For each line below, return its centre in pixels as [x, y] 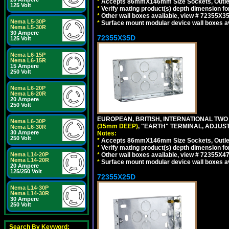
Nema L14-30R [30, 193]
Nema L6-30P [28, 121]
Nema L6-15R [28, 60]
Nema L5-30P [28, 21]
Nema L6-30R [28, 127]
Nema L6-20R [28, 94]
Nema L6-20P [28, 88]
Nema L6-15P [28, 55]
